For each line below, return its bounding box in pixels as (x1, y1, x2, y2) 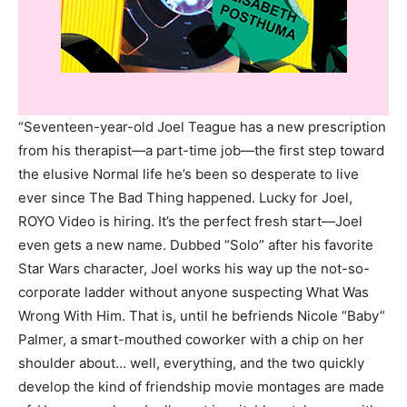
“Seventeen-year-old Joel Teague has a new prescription (18, 118, 386, 135)
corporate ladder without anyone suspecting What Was (18, 283, 369, 301)
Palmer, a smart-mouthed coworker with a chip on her (18, 331, 364, 348)
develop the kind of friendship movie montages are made (18, 378, 384, 395)
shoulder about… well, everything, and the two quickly (18, 354, 364, 372)
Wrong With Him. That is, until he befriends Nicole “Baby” (18, 307, 385, 324)
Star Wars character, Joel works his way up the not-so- (18, 260, 370, 277)
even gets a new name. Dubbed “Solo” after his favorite (18, 236, 373, 253)
